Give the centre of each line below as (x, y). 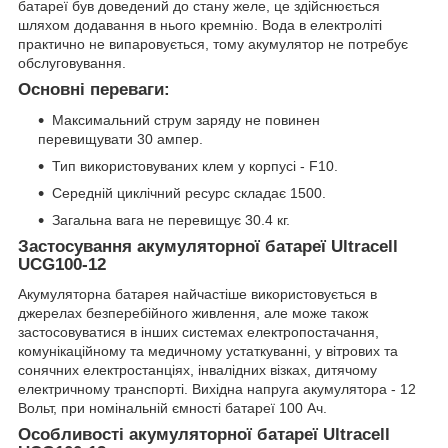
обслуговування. (72, 62)
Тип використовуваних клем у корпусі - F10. (195, 165)
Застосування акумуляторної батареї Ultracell (208, 246)
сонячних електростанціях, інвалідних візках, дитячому (197, 370)
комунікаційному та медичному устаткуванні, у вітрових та (208, 351)
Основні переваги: (94, 89)
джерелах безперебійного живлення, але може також (193, 313)
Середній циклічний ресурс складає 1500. (189, 192)
